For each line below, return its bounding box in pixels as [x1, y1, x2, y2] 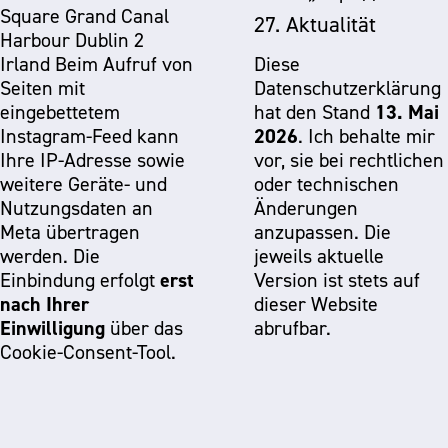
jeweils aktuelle [254, 244, 384, 268]
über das [105, 316, 183, 340]
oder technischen [254, 172, 399, 196]
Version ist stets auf [254, 268, 420, 292]
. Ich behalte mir [298, 124, 435, 148]
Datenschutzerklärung [254, 76, 441, 100]
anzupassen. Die [254, 220, 391, 244]
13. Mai [375, 99, 439, 125]
